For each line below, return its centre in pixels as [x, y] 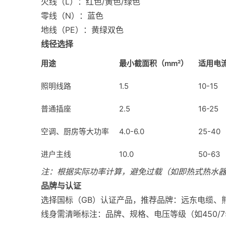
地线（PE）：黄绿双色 [82, 30]
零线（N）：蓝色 [72, 16]
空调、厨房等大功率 [75, 131]
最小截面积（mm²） [153, 63]
